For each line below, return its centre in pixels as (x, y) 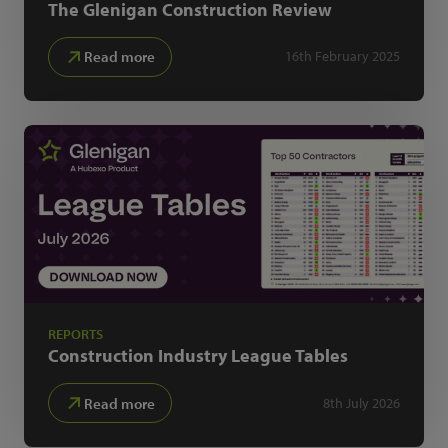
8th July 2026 (361, 402)
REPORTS (75, 334)
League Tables (289, 356)
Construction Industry (139, 356)
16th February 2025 (342, 56)
